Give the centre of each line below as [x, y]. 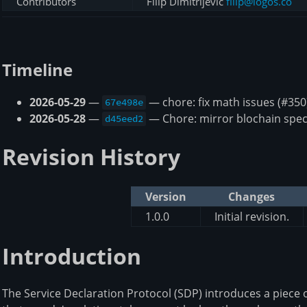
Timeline [37, 69]
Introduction [72, 256]
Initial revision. [251, 216]
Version [165, 196]
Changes [251, 196]
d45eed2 [124, 119]
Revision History [91, 157]
